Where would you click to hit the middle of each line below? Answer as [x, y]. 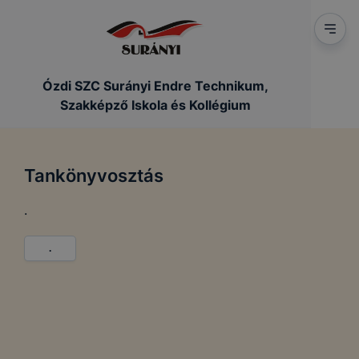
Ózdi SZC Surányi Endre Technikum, [155, 86]
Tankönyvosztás [94, 175]
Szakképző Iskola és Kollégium [155, 105]
